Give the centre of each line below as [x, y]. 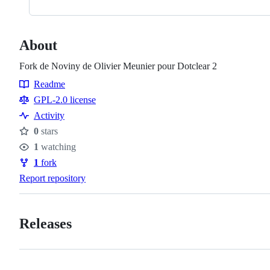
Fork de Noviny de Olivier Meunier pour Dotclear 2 [118, 66]
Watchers [42, 154]
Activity [49, 115]
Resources [44, 96]
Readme [49, 84]
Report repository [52, 178]
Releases [46, 223]
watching [57, 146]
